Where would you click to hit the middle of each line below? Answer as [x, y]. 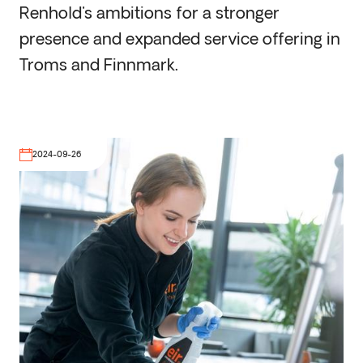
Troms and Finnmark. [99, 66]
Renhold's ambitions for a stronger [149, 15]
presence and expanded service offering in [180, 41]
